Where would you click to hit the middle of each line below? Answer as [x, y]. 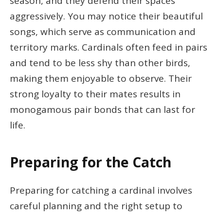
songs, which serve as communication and [103, 32]
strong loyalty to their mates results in [95, 94]
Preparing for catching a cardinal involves [101, 191]
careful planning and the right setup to [96, 206]
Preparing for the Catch [91, 162]
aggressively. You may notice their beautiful [106, 16]
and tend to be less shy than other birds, [100, 63]
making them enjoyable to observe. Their [101, 79]
